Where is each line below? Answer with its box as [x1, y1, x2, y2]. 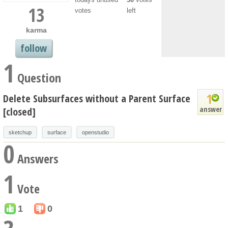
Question [14, 69, 61, 86]
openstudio [82, 129, 109, 135]
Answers [14, 150, 59, 167]
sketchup [9, 129, 32, 135]
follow [20, 41, 47, 55]
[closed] [3, 104, 36, 119]
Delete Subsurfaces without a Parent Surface [3, 91, 190, 105]
